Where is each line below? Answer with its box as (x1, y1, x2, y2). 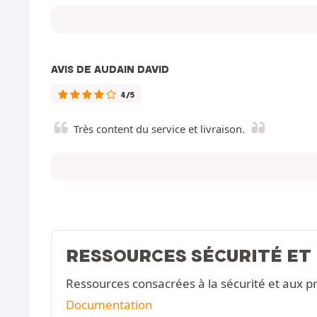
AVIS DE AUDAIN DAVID (51, 63, 169, 76)
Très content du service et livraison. (74, 122, 245, 137)
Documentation (66, 296, 152, 313)
